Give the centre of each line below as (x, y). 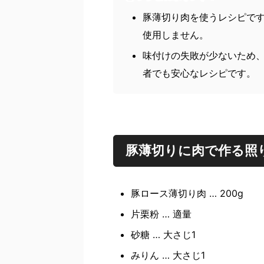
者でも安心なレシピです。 (199, 73)
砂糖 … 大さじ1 (163, 235)
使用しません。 (176, 35)
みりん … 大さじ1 (168, 255)
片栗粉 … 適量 (161, 214)
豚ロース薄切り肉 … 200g (187, 193)
